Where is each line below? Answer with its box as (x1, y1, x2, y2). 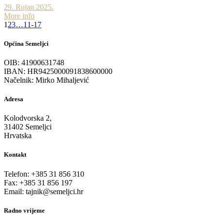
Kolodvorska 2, (4, 114, 52, 123)
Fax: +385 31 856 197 (4, 178, 73, 187)
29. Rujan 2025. (4, 2, 54, 11)
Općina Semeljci (4, 39, 49, 47)
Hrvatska (4, 131, 32, 140)
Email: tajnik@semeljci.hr (4, 187, 83, 196)
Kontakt (4, 151, 26, 159)
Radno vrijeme (4, 206, 45, 214)
